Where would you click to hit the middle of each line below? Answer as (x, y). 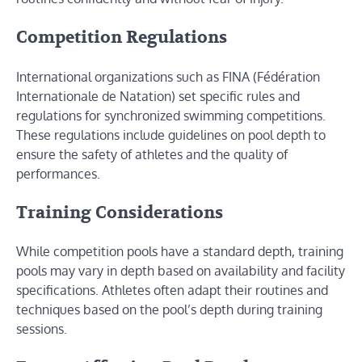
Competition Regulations (122, 38)
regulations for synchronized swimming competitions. (171, 115)
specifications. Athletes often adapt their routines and (172, 290)
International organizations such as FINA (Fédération (168, 76)
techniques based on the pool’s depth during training (169, 310)
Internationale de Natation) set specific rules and (158, 96)
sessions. (42, 329)
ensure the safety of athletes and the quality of (152, 154)
